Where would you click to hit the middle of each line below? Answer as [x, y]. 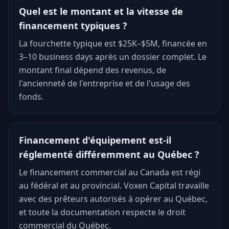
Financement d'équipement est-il [95, 140]
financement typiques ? [73, 26]
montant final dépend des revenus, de [93, 70]
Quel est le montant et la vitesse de [101, 11]
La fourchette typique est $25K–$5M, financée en [113, 43]
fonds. [31, 97]
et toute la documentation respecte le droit [102, 212]
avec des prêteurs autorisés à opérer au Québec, [113, 199]
